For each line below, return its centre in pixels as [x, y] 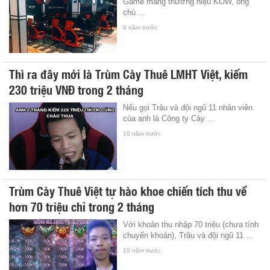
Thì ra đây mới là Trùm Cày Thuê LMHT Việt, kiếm [128, 73]
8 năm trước [140, 27]
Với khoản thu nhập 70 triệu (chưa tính [191, 224]
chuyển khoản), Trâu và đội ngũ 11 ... [188, 235]
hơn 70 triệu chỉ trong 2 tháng [82, 206]
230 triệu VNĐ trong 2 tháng [76, 89]
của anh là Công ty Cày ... [169, 118]
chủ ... [134, 12]
